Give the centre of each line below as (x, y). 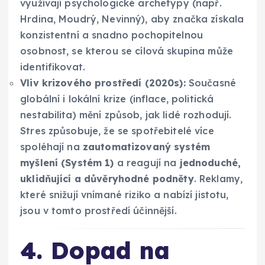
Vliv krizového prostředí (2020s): (103, 83)
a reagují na (147, 162)
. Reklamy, (218, 178)
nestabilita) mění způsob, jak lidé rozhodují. (126, 114)
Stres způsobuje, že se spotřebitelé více (117, 130)
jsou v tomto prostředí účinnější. (98, 210)
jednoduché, (210, 162)
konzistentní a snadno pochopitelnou (112, 35)
